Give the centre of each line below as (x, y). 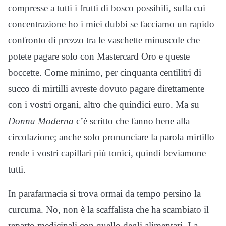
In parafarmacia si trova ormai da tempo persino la (104, 194)
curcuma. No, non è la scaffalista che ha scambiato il (108, 210)
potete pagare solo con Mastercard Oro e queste (99, 56)
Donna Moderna (41, 121)
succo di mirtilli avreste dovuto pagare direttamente (106, 89)
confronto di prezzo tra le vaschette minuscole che (104, 40)
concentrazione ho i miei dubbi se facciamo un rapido (111, 24)
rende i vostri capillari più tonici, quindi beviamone (107, 153)
